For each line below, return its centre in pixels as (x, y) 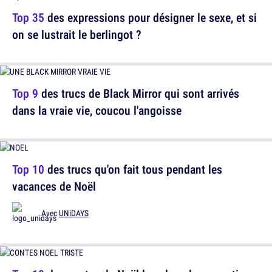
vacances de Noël (54, 186)
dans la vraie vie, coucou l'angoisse (97, 110)
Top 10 (28, 169)
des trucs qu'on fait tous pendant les (133, 169)
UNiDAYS (74, 213)
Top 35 (28, 17)
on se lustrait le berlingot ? (77, 34)
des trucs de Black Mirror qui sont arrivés (139, 93)
